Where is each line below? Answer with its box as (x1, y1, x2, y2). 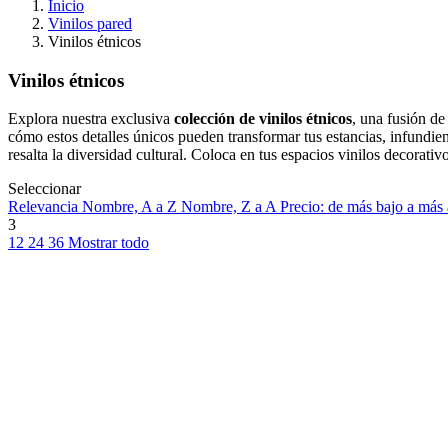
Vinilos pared (48, 15, 132, 32)
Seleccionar (8, 180, 81, 198)
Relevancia (8, 198, 82, 216)
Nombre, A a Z (82, 198, 181, 216)
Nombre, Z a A (181, 198, 280, 216)
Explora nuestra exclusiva (8, 110, 174, 128)
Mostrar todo (68, 234, 149, 252)
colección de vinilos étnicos (174, 110, 352, 128)
